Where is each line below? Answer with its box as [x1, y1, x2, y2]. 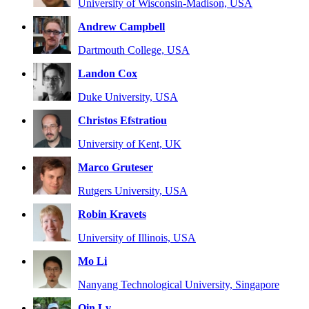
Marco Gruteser [78, 161, 153, 174]
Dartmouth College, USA [78, 44, 190, 57]
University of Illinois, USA [78, 232, 196, 244]
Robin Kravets [78, 208, 146, 221]
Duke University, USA [78, 91, 178, 103]
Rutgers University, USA [78, 185, 188, 197]
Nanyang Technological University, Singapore [78, 279, 279, 291]
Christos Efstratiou [78, 114, 167, 127]
